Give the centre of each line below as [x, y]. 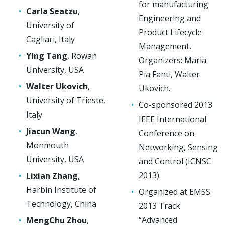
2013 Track [159, 206]
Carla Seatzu [52, 11]
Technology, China [61, 204]
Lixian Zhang [52, 176]
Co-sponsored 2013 [176, 105]
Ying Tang [47, 55]
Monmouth [47, 145]
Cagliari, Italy [50, 39]
